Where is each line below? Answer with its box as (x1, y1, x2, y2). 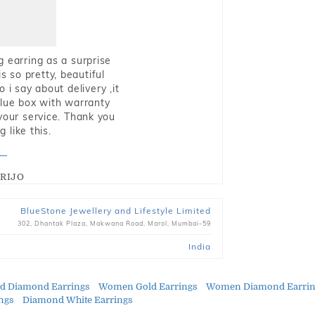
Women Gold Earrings (98, 281, 198, 292)
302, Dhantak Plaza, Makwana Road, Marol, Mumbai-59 (17, 219, 211, 227)
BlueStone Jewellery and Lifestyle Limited (20, 205, 211, 216)
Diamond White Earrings (22, 295, 133, 305)
